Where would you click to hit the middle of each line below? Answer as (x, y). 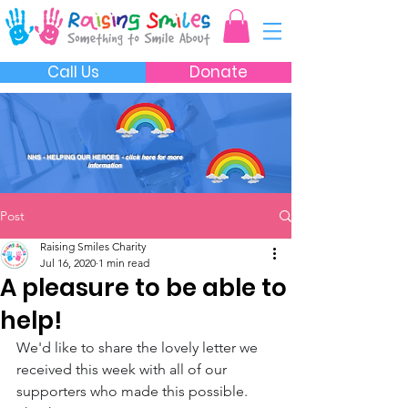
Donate (219, 72)
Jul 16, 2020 (68, 263)
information (104, 166)
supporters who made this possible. (134, 392)
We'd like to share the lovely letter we (139, 348)
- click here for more (150, 158)
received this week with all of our (123, 370)
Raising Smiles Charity (93, 247)
